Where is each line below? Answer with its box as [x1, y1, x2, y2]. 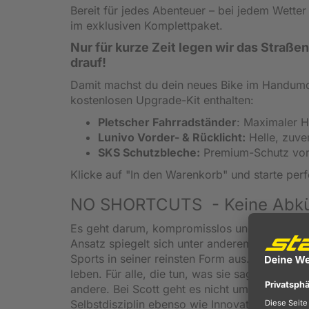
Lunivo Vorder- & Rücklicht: [98, 130, 246, 144]
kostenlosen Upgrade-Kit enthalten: [70, 92, 254, 107]
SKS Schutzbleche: [98, 145, 200, 159]
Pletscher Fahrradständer [98, 114, 237, 129]
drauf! [70, 54, 106, 70]
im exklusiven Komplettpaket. [70, 18, 223, 32]
